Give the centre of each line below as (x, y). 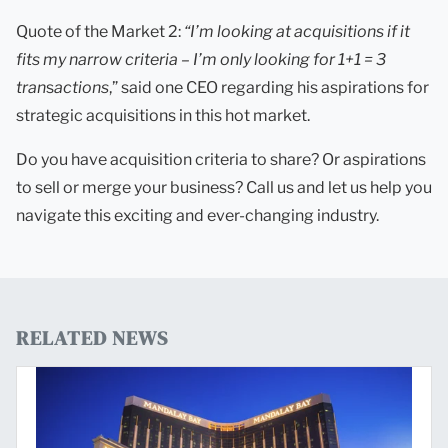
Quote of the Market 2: (100, 31)
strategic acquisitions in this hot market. (163, 115)
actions (81, 87)
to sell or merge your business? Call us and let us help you (224, 187)
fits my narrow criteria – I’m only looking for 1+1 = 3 (201, 59)
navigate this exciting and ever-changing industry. (197, 215)
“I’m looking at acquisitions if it (297, 31)
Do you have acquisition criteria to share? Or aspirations (221, 159)
